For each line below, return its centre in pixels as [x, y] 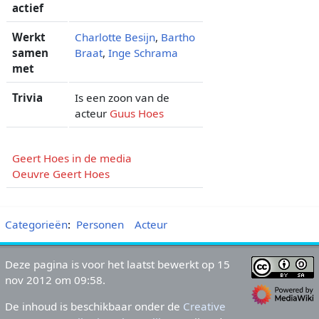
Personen [100, 224]
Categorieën [36, 224]
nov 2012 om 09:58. [55, 279]
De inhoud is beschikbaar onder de [94, 306]
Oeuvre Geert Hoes [61, 173]
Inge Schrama [143, 52]
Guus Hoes [136, 113]
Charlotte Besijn [115, 37]
